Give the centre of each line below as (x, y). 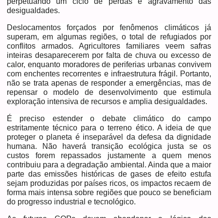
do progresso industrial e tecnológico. (71, 201)
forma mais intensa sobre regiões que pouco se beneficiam (109, 192)
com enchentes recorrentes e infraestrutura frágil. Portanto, (109, 73)
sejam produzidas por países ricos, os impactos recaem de (109, 183)
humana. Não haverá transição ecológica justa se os (109, 146)
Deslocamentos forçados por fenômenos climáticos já (109, 27)
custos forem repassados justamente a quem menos (109, 155)
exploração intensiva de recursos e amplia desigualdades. (107, 101)
